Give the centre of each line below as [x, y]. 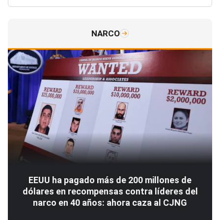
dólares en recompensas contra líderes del [110, 191]
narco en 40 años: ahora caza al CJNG [110, 202]
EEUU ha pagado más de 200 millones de [110, 180]
